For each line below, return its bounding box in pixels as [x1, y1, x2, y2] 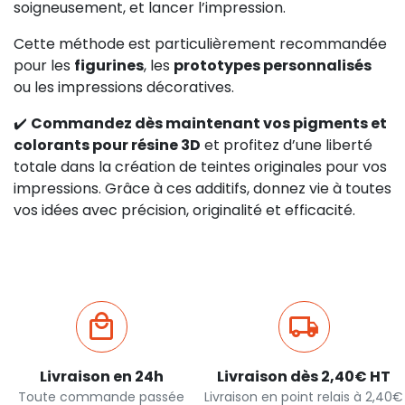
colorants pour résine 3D [14, 134, 201, 155]
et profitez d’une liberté [201, 134, 372, 155]
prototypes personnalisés [174, 54, 372, 76]
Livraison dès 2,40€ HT [217, 365, 391, 387]
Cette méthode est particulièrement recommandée [14, 33, 387, 54]
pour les [14, 54, 74, 76]
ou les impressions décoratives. [14, 76, 234, 98]
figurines [74, 54, 144, 76]
